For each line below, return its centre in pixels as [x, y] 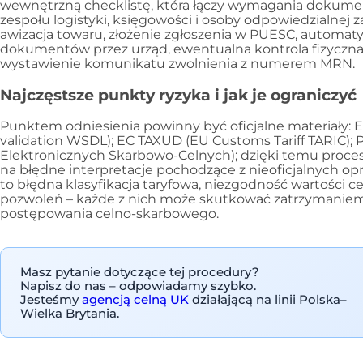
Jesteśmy [51, 299]
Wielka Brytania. [70, 313]
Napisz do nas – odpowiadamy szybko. [138, 285]
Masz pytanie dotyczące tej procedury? [140, 271]
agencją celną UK [135, 299]
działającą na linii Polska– [268, 299]
